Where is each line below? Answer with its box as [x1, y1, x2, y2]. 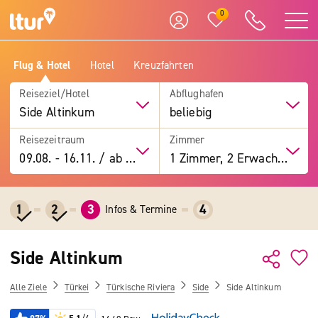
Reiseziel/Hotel [19, 87, 89, 102]
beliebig [169, 104, 212, 121]
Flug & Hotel [13, 57, 71, 72]
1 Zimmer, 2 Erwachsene [277, 150, 287, 167]
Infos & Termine [105, 202, 177, 216]
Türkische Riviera [106, 281, 175, 293]
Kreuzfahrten [133, 57, 194, 72]
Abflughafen [169, 87, 224, 102]
